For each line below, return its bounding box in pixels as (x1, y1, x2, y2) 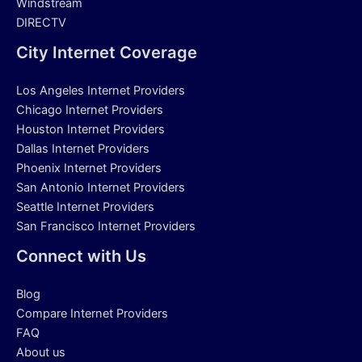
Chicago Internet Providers (16, 103, 163, 118)
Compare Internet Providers (16, 306, 168, 322)
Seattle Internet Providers (16, 200, 154, 215)
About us (16, 345, 65, 360)
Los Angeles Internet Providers (16, 83, 185, 99)
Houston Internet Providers (16, 122, 165, 137)
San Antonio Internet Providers (16, 180, 185, 196)
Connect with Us (16, 246, 146, 267)
